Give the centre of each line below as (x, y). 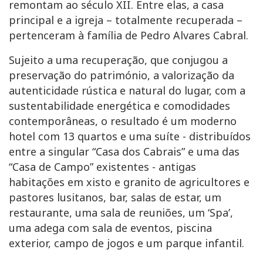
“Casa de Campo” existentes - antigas (102, 167)
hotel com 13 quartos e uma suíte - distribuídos (130, 136)
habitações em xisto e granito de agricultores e (129, 182)
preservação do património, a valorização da (122, 75)
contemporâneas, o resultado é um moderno (123, 121)
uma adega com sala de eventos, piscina (110, 228)
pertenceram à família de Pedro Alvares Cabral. (131, 36)
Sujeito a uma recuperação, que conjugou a (118, 60)
